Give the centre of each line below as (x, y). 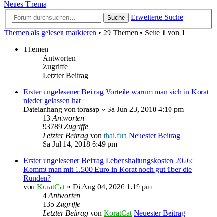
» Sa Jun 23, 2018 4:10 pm (141, 109)
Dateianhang (43, 109)
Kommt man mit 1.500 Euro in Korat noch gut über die (108, 169)
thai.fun (115, 135)
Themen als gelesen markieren (50, 32)
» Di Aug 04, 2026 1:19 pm (108, 186)
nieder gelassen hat (52, 100)
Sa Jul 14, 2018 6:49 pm (80, 144)
